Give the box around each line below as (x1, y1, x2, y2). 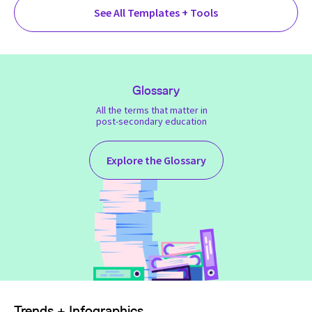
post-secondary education (96, 115, 207, 128)
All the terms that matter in (95, 104, 208, 117)
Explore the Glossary (106, 153, 206, 168)
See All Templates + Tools (94, 6, 218, 20)
